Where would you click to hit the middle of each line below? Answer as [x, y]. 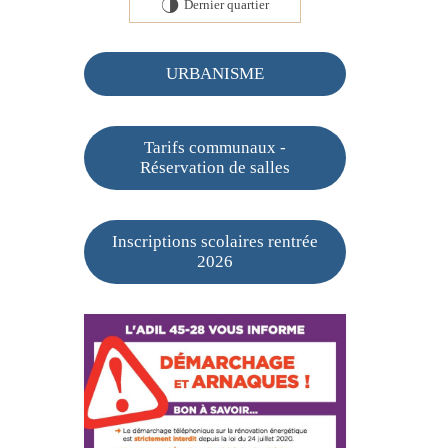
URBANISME [214, 73]
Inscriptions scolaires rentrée [214, 241]
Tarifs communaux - [214, 147]
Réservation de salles [214, 167]
